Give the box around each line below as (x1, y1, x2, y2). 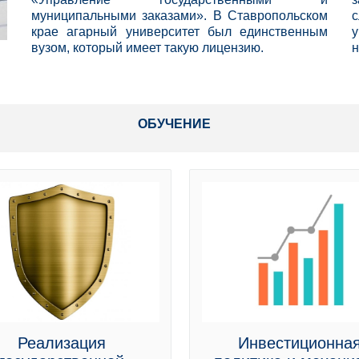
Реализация (17, 334, 106, 352)
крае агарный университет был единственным (31, 25, 328, 38)
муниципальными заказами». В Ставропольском (31, 9, 328, 22)
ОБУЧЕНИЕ (137, 117, 214, 131)
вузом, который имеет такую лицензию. (31, 41, 264, 54)
